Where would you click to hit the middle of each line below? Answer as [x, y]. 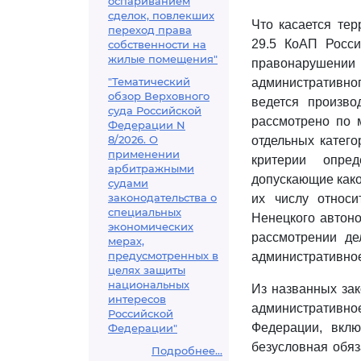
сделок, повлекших [161, 15]
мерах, [126, 241]
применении [144, 154]
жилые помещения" [163, 59]
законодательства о [162, 197]
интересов [137, 299]
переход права [150, 30]
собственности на [157, 44]
